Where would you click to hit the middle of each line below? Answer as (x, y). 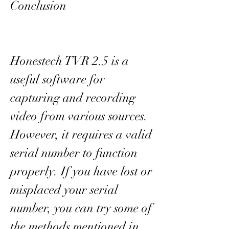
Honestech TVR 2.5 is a (70, 61)
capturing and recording (73, 97)
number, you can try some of (81, 208)
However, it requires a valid (81, 134)
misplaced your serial (64, 189)
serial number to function (74, 153)
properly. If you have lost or (81, 171)
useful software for (58, 79)
